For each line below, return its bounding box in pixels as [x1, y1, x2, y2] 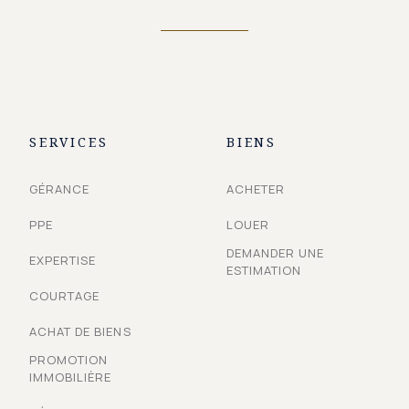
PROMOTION [29, 351, 109, 368]
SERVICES [29, 133, 109, 151]
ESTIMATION [226, 262, 302, 278]
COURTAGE [29, 288, 100, 304]
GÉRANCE [29, 181, 90, 197]
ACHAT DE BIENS [29, 323, 131, 340]
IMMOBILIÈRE [29, 369, 112, 385]
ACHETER [226, 181, 286, 197]
